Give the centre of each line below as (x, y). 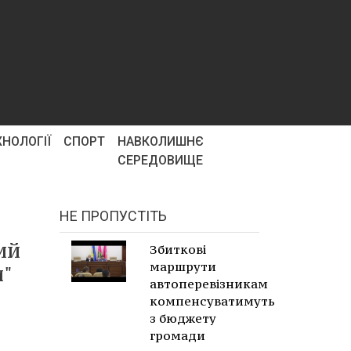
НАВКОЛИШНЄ (160, 141)
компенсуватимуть (212, 301)
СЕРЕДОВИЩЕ (160, 160)
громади (177, 335)
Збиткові (178, 249)
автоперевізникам (209, 284)
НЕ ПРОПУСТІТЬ (113, 216)
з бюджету (183, 318)
